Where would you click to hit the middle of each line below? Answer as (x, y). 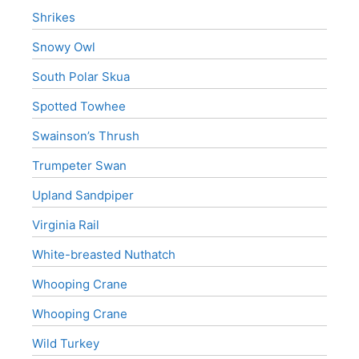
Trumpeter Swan (79, 165)
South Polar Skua (81, 77)
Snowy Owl (64, 47)
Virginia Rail (66, 225)
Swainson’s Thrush (86, 136)
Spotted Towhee (79, 106)
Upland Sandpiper (83, 195)
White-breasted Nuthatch (104, 254)
